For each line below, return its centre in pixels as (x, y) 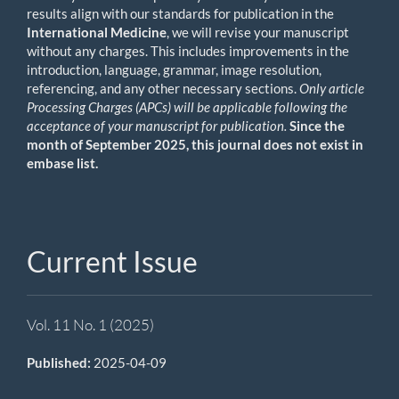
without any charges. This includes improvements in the (188, 50)
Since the (317, 125)
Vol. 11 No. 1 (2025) (90, 325)
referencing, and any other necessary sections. (163, 88)
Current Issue (112, 261)
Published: (60, 362)
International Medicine (97, 32)
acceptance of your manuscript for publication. (158, 125)
